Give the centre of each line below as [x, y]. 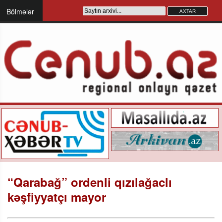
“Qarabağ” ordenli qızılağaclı [90, 182]
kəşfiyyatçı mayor [57, 196]
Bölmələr [20, 11]
